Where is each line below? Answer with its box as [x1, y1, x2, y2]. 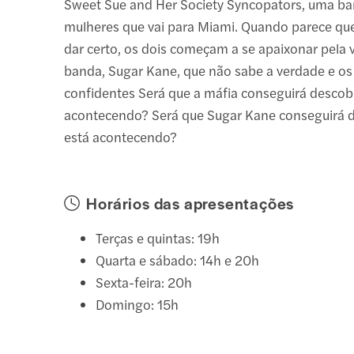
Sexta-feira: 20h [96, 272, 193, 292]
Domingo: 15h [96, 294, 179, 314]
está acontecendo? [64, 126, 178, 146]
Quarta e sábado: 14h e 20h [96, 250, 260, 269]
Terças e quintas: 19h [96, 228, 220, 247]
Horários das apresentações [86, 191, 295, 214]
